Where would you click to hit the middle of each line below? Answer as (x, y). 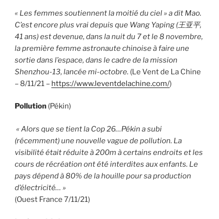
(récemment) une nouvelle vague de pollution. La (98, 141)
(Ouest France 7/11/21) (52, 199)
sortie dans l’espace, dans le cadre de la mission (96, 60)
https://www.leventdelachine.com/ (110, 83)
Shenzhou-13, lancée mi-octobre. (72, 72)
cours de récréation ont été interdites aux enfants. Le (106, 164)
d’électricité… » (40, 187)
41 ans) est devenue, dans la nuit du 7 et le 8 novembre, (109, 36)
